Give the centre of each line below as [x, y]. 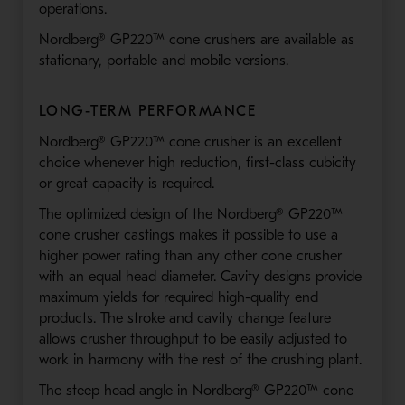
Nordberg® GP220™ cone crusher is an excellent [190, 141]
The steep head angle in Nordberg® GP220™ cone [196, 390]
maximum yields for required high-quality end [178, 297]
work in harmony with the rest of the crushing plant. [200, 359]
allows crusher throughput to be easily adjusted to [193, 339]
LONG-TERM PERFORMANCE [147, 111]
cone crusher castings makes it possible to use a [188, 235]
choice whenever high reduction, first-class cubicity [197, 162]
